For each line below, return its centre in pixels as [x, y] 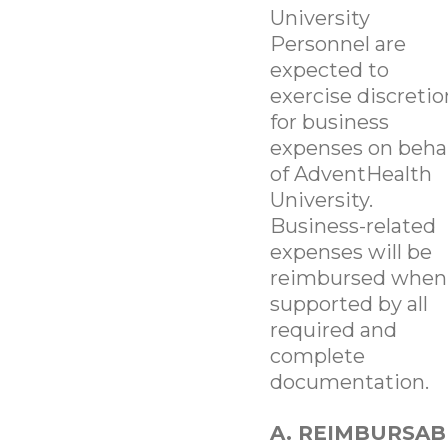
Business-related [352, 225]
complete [317, 355]
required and [333, 329]
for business [329, 121]
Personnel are [337, 43]
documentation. [349, 381]
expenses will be [350, 251]
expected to [329, 69]
